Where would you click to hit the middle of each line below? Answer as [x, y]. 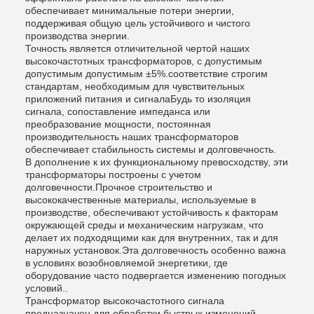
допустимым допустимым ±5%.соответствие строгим [146, 74]
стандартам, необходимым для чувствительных [135, 87]
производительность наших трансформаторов [132, 137]
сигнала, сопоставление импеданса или [118, 112]
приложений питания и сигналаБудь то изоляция [138, 99]
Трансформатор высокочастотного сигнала [125, 301]
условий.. [47, 288]
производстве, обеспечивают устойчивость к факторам [152, 213]
